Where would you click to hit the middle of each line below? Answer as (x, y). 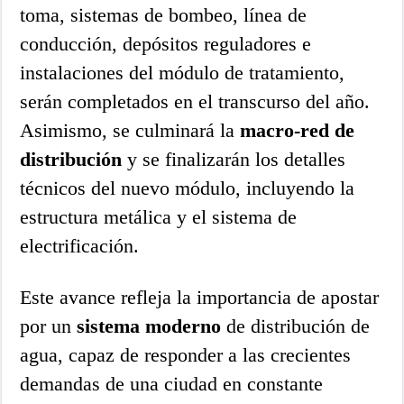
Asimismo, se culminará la (130, 130)
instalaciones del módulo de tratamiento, (183, 72)
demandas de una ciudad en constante (172, 383)
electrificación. (80, 245)
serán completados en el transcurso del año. (195, 101)
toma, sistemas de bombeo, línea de (164, 14)
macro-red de (298, 130)
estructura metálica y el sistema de (159, 216)
